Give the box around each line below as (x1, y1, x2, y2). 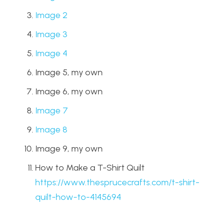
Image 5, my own (35, 67, 103, 78)
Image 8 (35, 124, 67, 135)
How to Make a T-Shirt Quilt (35, 162, 145, 174)
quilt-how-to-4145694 (35, 192, 123, 203)
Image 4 (35, 48, 67, 59)
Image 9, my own (35, 143, 103, 154)
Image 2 (35, 10, 67, 21)
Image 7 (35, 105, 68, 116)
